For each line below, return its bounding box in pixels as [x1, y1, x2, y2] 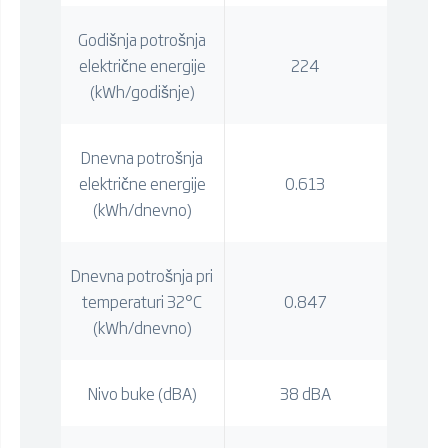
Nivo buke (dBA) [87, 380, 197, 405]
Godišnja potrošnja [78, 26, 207, 51]
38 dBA [279, 380, 331, 405]
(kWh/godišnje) [89, 78, 195, 103]
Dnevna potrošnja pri [71, 262, 214, 287]
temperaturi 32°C [82, 288, 203, 313]
